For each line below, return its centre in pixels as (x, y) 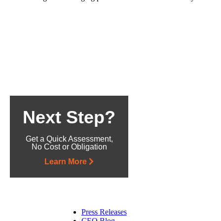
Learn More (67, 161)
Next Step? (69, 117)
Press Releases (104, 212)
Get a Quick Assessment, (69, 139)
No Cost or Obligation (69, 147)
